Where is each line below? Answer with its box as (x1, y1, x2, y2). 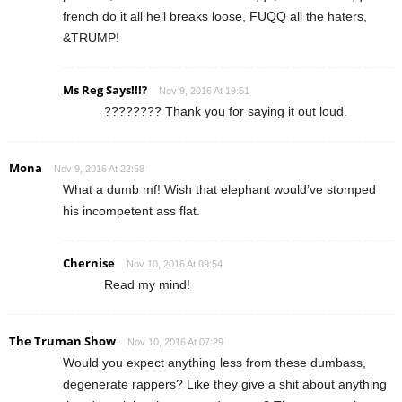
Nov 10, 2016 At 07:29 (127, 336, 223, 348)
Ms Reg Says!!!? (63, 82, 147, 99)
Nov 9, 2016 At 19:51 (159, 85, 249, 97)
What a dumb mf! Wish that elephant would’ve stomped (63, 182, 376, 197)
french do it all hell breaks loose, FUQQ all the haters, (63, 9, 367, 24)
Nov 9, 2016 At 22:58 (54, 163, 144, 175)
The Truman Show (9, 333, 116, 350)
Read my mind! (104, 277, 190, 293)
